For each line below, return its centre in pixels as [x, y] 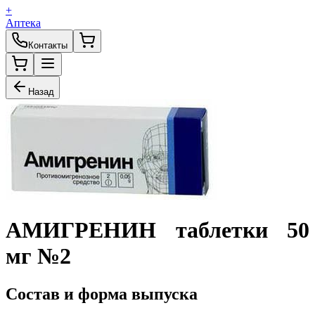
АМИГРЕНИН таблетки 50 [157, 230]
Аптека [23, 23]
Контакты [48, 45]
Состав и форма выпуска [102, 294]
